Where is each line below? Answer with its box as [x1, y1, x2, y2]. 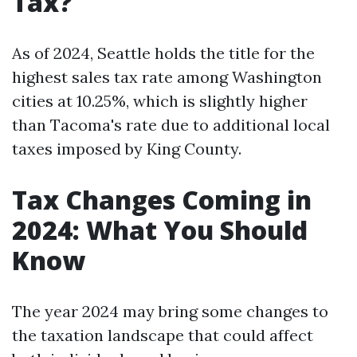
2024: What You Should [12, 213, 308, 247]
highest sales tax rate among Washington [12, 67, 322, 87]
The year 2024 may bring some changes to [12, 301, 328, 321]
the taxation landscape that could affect [12, 325, 313, 345]
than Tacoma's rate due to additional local [12, 115, 330, 135]
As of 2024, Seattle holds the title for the [12, 43, 315, 63]
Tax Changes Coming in [12, 182, 312, 217]
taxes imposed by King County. [12, 139, 241, 159]
